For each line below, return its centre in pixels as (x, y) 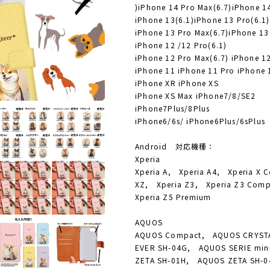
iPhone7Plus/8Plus (173, 108)
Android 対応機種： (175, 146)
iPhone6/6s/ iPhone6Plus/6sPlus (200, 121)
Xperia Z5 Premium (173, 197)
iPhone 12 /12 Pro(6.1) (181, 45)
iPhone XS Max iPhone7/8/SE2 (196, 96)
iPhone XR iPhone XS (177, 83)
